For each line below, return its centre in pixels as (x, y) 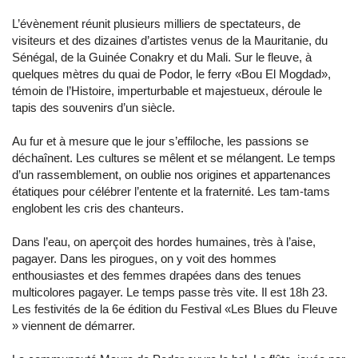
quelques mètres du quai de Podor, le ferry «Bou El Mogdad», (171, 74)
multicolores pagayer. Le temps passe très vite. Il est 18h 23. (170, 292)
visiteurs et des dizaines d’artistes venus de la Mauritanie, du (170, 40)
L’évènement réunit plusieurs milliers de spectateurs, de (156, 24)
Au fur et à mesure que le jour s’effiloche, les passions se (160, 141)
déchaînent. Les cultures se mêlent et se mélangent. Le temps (174, 158)
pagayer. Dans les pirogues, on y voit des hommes (144, 259)
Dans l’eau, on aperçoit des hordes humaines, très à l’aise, (164, 242)
